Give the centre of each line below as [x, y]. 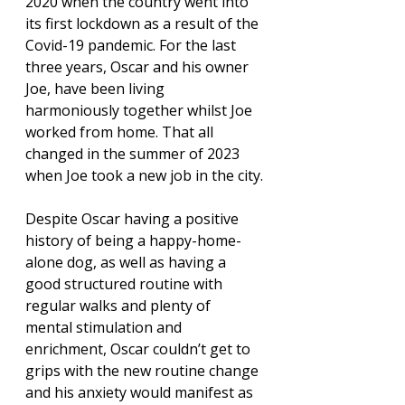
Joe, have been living [97, 89]
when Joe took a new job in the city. [144, 176]
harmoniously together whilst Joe [141, 111]
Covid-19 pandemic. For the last [132, 46]
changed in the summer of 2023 [134, 154]
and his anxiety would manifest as [141, 393]
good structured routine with [126, 284]
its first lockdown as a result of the [144, 24]
